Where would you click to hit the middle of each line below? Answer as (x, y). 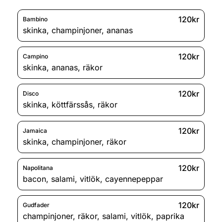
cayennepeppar (134, 179)
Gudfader (36, 205)
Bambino (35, 19)
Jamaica (35, 131)
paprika (170, 216)
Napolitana (38, 168)
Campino (35, 56)
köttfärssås (72, 104)
